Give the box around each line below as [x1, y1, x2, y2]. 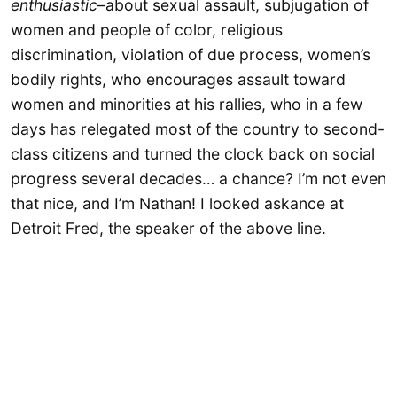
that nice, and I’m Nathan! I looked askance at [11, 194, 344, 214]
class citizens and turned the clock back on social [11, 144, 375, 164]
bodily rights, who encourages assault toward [11, 70, 346, 90]
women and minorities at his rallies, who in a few [11, 95, 362, 114]
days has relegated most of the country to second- [11, 120, 385, 139]
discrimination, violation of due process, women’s [11, 45, 370, 65]
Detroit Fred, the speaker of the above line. [11, 219, 326, 238]
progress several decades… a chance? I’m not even [11, 169, 386, 189]
